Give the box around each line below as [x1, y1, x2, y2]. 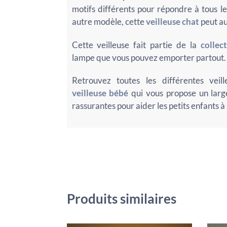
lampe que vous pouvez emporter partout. [71, 52, 226, 63]
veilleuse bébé [71, 88, 129, 99]
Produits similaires [66, 191, 176, 206]
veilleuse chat [145, 16, 199, 27]
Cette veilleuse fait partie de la [71, 39, 201, 50]
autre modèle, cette [71, 16, 146, 27]
